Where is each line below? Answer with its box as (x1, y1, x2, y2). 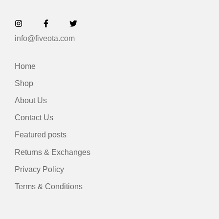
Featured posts (15, 131, 66, 139)
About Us (15, 96, 47, 105)
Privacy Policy (15, 165, 64, 174)
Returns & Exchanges (15, 148, 90, 157)
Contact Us (15, 113, 53, 122)
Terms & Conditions (15, 182, 83, 191)
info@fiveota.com (15, 34, 75, 43)
